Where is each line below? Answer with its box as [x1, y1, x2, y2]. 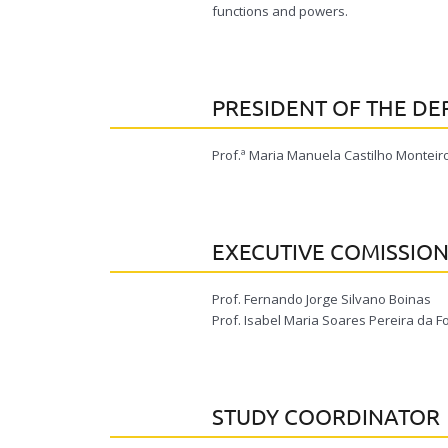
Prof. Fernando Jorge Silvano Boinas [212, 290, 431, 308]
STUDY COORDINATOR [212, 403, 440, 429]
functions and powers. [212, 2, 348, 20]
